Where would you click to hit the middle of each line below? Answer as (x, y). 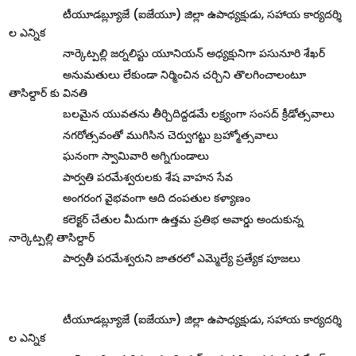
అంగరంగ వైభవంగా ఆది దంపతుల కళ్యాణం (157, 198)
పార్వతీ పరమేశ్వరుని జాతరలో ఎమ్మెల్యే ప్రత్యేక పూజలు (182, 259)
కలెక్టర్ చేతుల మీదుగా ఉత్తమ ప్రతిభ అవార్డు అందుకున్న (184, 219)
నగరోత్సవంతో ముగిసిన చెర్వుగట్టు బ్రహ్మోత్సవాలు (171, 135)
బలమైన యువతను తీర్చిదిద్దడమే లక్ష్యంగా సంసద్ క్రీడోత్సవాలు (199, 114)
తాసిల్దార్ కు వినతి (48, 93)
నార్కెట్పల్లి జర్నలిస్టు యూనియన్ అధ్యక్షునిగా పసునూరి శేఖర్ (194, 54)
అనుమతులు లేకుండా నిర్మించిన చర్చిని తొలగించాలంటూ (185, 74)
